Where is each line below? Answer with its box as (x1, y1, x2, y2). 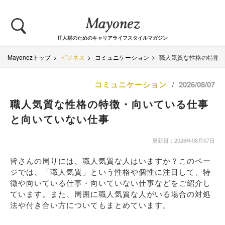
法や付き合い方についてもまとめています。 (10, 199, 171, 210)
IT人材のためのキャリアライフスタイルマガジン (57, 34, 168, 41)
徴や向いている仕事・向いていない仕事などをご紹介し (10, 177, 211, 188)
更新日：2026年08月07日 (152, 136, 215, 144)
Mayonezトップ (8, 53, 51, 61)
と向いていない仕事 (10, 111, 109, 126)
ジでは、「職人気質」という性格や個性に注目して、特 (10, 166, 211, 177)
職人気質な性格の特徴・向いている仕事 (10, 96, 209, 111)
